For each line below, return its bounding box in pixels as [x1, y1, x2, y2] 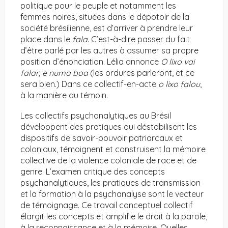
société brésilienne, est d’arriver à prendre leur [20, 23, 193, 34]
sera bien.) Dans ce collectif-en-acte [20, 79, 158, 90]
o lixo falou [158, 79, 200, 90]
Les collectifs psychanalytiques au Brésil [20, 110, 171, 121]
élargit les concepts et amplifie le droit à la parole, [20, 211, 207, 222]
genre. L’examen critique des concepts [20, 166, 165, 177]
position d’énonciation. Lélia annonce [20, 56, 161, 67]
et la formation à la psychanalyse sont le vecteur [20, 189, 204, 199]
